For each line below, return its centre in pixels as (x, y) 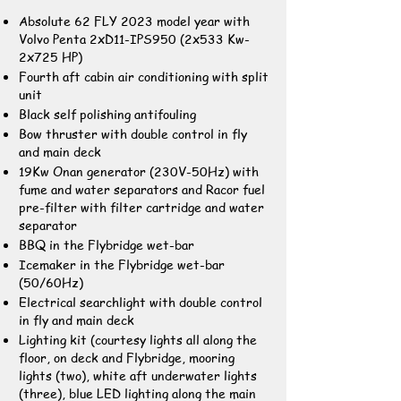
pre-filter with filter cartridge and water (141, 207)
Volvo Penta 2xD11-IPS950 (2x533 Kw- (134, 38)
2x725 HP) (51, 56)
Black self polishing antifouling (109, 114)
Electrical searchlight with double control (141, 302)
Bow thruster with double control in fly (133, 133)
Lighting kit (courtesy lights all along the (138, 339)
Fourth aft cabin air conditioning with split (144, 76)
